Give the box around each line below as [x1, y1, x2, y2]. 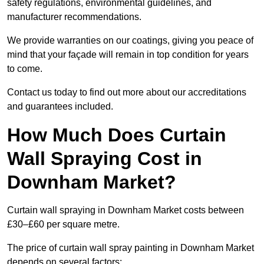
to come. [7, 64, 42, 74]
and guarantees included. [7, 101, 113, 112]
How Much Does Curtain [7, 124, 226, 146]
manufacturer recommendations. [7, 12, 141, 22]
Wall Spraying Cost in [7, 148, 202, 170]
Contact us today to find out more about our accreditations [7, 87, 246, 98]
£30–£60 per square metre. [7, 219, 120, 230]
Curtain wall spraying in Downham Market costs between [7, 205, 244, 216]
